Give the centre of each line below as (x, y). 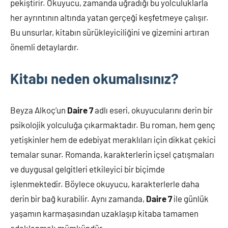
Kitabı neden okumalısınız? (94, 78)
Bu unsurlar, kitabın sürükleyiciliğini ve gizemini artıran (110, 32)
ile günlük (190, 198)
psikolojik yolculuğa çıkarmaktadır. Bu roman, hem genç (113, 125)
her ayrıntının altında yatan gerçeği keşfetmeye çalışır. (109, 17)
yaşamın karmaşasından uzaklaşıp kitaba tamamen (104, 213)
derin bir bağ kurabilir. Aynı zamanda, (78, 198)
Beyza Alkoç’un (39, 110)
